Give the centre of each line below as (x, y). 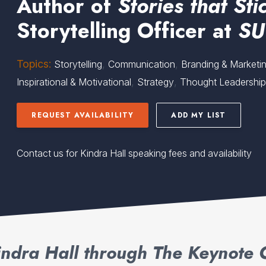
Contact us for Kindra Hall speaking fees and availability (134, 153)
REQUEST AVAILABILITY (83, 115)
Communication (142, 64)
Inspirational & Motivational (74, 82)
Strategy (156, 82)
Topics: (34, 64)
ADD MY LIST (199, 115)
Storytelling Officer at (128, 31)
